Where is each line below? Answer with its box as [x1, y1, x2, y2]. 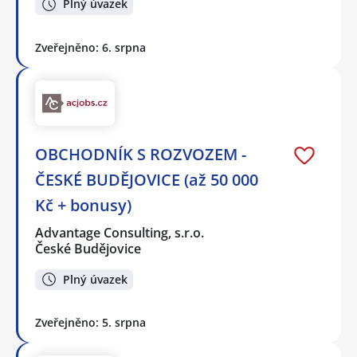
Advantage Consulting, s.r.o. [35, 223, 206, 241]
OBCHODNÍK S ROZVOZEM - [35, 143, 246, 165]
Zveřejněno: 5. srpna [35, 315, 146, 331]
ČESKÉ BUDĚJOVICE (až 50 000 [35, 168, 258, 190]
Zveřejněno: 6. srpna [35, 39, 146, 55]
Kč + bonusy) [35, 194, 131, 216]
